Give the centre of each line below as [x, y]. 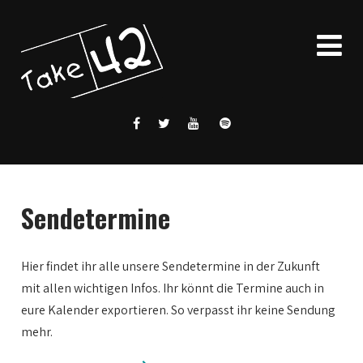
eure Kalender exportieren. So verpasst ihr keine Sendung [179, 310]
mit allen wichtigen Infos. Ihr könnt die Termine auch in [173, 288]
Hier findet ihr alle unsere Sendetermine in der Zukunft [171, 266]
